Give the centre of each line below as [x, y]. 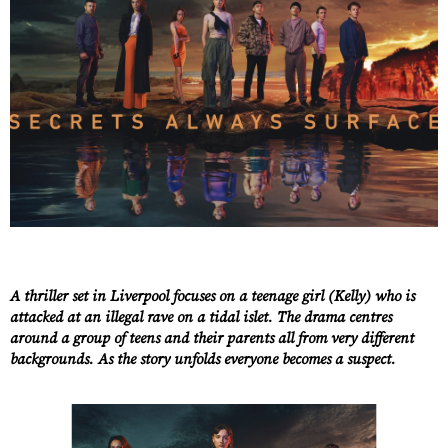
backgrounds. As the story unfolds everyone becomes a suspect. [205, 358]
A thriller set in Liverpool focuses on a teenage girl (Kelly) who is [212, 295]
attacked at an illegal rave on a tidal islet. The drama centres [201, 316]
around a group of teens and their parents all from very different [212, 337]
